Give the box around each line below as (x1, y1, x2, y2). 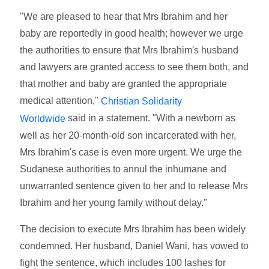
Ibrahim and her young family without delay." (20, 197, 208, 208)
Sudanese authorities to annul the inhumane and (20, 163, 227, 174)
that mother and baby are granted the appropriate (20, 79, 228, 89)
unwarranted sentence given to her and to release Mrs (20, 180, 249, 191)
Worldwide (20, 113, 66, 124)
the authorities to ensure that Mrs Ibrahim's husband (20, 45, 239, 56)
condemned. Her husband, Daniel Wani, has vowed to (20, 240, 249, 251)
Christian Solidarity (101, 96, 183, 107)
